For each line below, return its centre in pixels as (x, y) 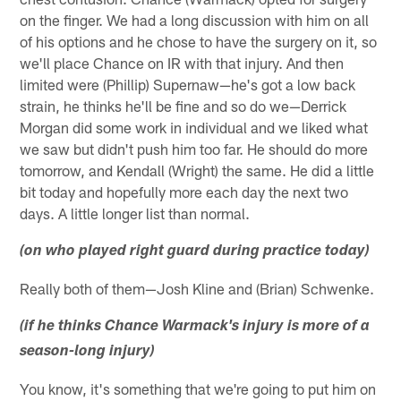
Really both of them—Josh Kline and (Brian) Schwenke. (197, 288)
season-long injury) (88, 352)
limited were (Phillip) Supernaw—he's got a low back (188, 84)
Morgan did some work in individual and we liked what (194, 127)
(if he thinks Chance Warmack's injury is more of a (195, 327)
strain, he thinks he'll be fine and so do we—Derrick (183, 105)
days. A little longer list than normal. (135, 213)
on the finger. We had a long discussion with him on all (195, 19)
